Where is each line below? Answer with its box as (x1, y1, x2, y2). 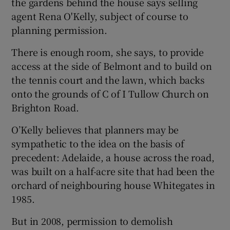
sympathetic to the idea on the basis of (11, 136, 184, 150)
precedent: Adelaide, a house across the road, (11, 150, 215, 164)
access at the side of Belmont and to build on (11, 59, 212, 72)
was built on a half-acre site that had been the (11, 164, 215, 178)
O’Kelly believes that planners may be (11, 122, 179, 136)
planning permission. (11, 23, 107, 36)
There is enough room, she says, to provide (11, 45, 204, 59)
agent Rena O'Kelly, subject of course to (11, 9, 188, 23)
